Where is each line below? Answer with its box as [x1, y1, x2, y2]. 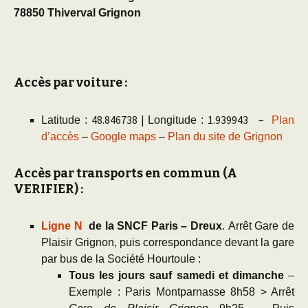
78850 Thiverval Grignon [14, 7, 146, 19]
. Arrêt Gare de [222, 220, 295, 232]
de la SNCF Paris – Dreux [82, 220, 223, 232]
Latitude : [41, 114, 88, 126]
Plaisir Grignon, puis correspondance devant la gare [41, 236, 294, 248]
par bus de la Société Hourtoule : [41, 253, 201, 265]
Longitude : [148, 114, 204, 126]
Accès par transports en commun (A [14, 166, 237, 181]
